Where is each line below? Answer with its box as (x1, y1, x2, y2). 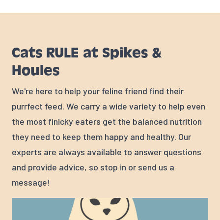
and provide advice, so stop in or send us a (12, 162, 174, 173)
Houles (12, 62, 59, 80)
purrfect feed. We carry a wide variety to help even (12, 101, 205, 112)
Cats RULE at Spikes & (12, 44, 162, 62)
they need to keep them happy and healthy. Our (12, 131, 191, 142)
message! (12, 177, 50, 188)
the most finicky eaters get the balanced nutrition (12, 116, 202, 127)
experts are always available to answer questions (12, 146, 201, 158)
